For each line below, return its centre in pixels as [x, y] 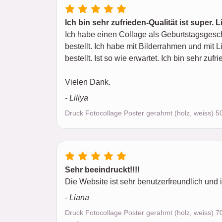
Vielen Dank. [88, 82]
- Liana [77, 197]
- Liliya [77, 98]
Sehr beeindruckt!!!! [102, 170]
